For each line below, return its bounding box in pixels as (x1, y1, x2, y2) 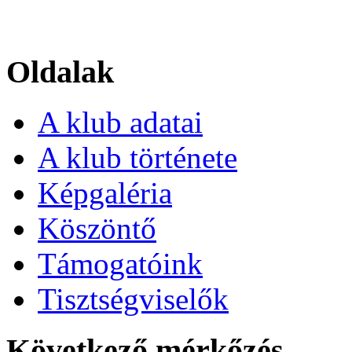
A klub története (38, 141, 237, 175)
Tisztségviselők (38, 282, 229, 317)
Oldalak (6, 53, 114, 90)
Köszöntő (38, 211, 156, 246)
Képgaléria (38, 176, 172, 211)
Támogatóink (38, 247, 203, 281)
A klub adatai (38, 105, 203, 140)
